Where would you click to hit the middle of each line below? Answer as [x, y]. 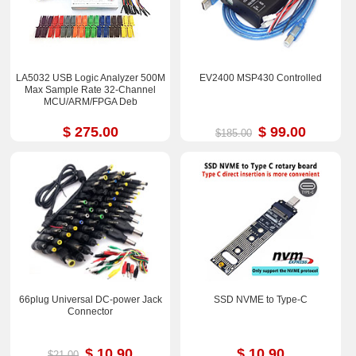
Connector [91, 311]
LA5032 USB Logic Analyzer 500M [90, 78]
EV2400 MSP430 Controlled [260, 78]
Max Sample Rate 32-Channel [91, 90]
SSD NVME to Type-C [260, 299]
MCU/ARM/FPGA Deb [90, 102]
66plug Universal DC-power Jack [90, 299]
